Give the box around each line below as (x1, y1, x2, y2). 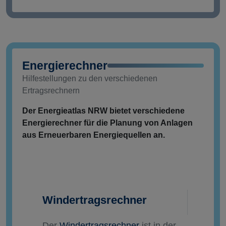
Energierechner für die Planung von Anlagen (22, 119, 193, 128)
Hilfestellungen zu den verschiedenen (22, 74, 157, 83)
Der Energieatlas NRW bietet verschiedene (22, 106, 185, 116)
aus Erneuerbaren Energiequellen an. (22, 131, 167, 140)
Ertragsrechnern (22, 86, 80, 95)
